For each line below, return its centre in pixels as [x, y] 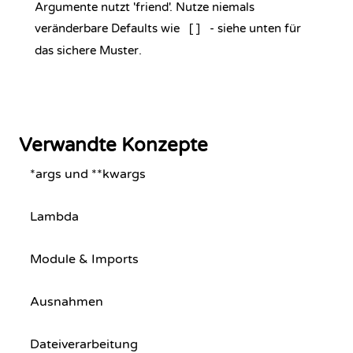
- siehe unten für [254, 28]
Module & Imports [84, 259]
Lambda [54, 217]
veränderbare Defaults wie [109, 28]
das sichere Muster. [88, 50]
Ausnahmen [67, 302]
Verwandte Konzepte [113, 145]
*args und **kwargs [88, 174]
